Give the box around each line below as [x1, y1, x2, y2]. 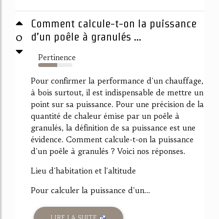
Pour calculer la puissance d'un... [31, 185, 150, 195]
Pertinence [38, 52, 76, 62]
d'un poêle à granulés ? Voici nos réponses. [31, 146, 185, 156]
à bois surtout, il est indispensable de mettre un [31, 87, 203, 97]
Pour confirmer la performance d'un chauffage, [31, 75, 203, 86]
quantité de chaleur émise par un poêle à [31, 110, 179, 121]
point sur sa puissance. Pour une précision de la [31, 99, 204, 109]
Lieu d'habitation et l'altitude [31, 165, 136, 175]
